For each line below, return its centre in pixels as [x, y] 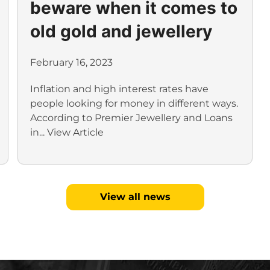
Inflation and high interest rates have [119, 89]
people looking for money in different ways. [134, 104]
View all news [135, 197]
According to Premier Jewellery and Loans [131, 118]
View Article [75, 133]
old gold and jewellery [121, 32]
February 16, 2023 [71, 63]
